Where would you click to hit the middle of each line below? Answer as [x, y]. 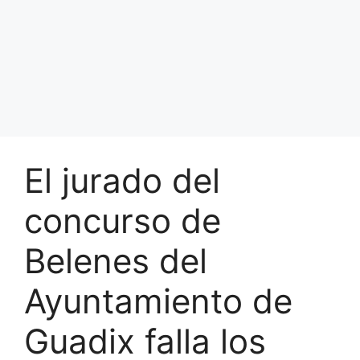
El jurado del [122, 180]
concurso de [123, 221]
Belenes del [116, 261]
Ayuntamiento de [158, 301]
